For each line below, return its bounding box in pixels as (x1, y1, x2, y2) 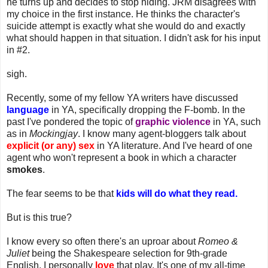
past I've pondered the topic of (7, 116, 135, 127)
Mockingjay (29, 128, 78, 139)
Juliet (7, 248, 29, 258)
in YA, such (211, 116, 261, 127)
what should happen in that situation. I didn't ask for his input (7, 32, 260, 43)
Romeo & (198, 236, 238, 246)
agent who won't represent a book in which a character (7, 152, 236, 163)
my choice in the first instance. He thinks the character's (7, 8, 240, 19)
